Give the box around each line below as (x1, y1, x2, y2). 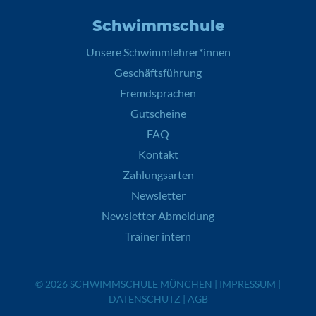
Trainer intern (125, 229, 191, 243)
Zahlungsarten (122, 168, 194, 181)
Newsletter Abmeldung (102, 209, 214, 222)
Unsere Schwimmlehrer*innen (85, 45, 231, 59)
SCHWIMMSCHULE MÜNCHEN (70, 278, 212, 290)
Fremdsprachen (120, 86, 196, 99)
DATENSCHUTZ (108, 293, 181, 305)
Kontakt (138, 147, 178, 161)
